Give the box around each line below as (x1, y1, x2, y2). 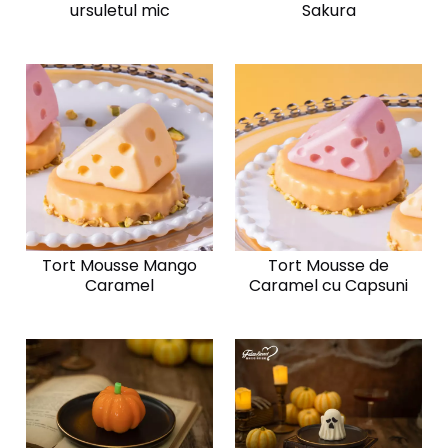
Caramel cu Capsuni (249, 274, 408, 297)
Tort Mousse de (268, 254, 389, 277)
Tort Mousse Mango (42, 254, 197, 277)
